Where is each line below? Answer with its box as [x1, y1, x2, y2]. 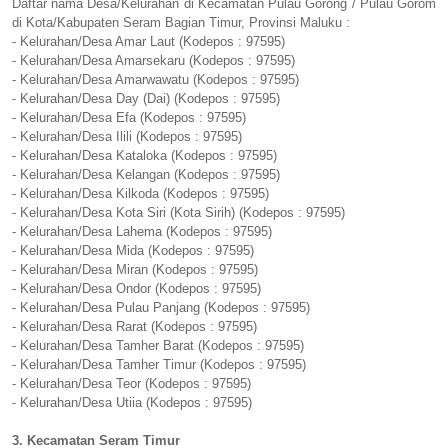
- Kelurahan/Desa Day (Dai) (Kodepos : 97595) [12, 91, 280, 107]
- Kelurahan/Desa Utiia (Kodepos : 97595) [12, 395, 252, 411]
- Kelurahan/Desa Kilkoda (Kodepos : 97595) [12, 186, 269, 202]
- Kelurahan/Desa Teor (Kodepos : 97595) [12, 376, 251, 392]
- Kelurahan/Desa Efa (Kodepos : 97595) [12, 110, 246, 126]
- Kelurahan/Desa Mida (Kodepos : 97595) [12, 243, 254, 259]
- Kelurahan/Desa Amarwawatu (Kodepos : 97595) [12, 72, 299, 88]
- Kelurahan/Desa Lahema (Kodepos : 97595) [12, 224, 272, 240]
